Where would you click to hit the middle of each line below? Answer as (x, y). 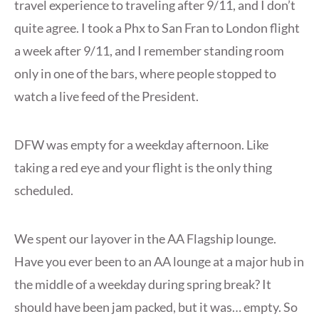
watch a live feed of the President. (106, 96)
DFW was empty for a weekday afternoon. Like (141, 145)
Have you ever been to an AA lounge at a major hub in (159, 262)
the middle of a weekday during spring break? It (143, 284)
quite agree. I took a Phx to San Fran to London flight (157, 28)
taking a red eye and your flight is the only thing (143, 168)
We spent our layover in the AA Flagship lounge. (145, 239)
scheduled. (44, 190)
